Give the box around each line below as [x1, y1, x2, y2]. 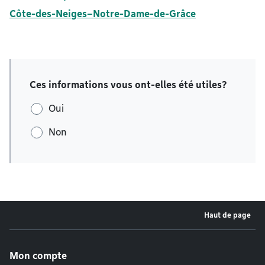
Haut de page [204, 211, 251, 220]
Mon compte [9, 250, 67, 262]
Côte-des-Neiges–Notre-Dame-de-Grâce [9, 8, 196, 20]
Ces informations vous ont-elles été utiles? [30, 79, 227, 91]
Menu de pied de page [9, 230, 161, 247]
